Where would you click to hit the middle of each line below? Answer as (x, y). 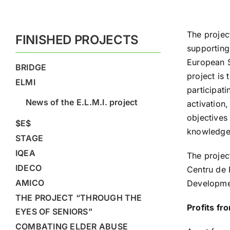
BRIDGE (31, 68)
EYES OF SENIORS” (54, 212)
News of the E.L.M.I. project (82, 102)
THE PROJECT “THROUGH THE (79, 198)
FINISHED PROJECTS (77, 40)
